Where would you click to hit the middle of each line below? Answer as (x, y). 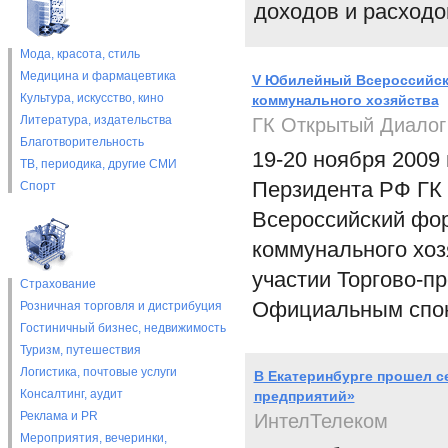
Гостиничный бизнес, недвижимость (122, 328)
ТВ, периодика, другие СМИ (98, 164)
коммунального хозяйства (345, 100)
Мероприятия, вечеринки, (93, 438)
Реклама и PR (58, 416)
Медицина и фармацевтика (97, 76)
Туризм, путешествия (80, 350)
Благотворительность (81, 142)
